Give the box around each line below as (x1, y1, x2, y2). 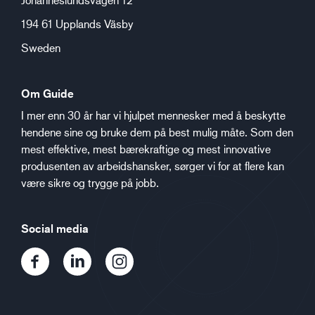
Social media (21, 221, 89, 236)
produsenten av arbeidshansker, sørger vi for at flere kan (21, 159, 284, 172)
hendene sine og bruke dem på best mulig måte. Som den (21, 125, 293, 139)
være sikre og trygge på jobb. (21, 176, 159, 189)
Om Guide (21, 86, 74, 101)
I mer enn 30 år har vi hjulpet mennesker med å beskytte (21, 108, 285, 122)
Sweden (21, 41, 60, 54)
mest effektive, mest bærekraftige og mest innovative (21, 142, 271, 155)
